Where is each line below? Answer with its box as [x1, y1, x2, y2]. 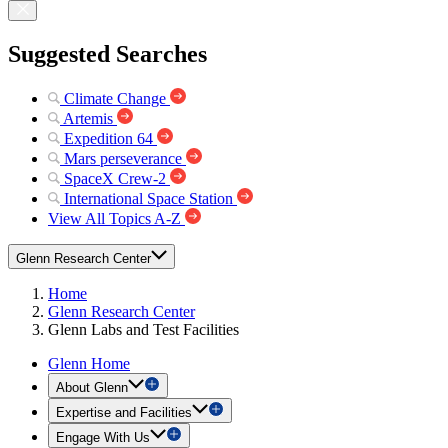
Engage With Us [56, 429, 150, 445]
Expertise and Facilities [56, 404, 192, 420]
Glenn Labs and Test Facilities [48, 320, 239, 338]
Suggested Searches [8, 40, 207, 67]
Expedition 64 [64, 129, 153, 147]
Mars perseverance [64, 149, 182, 167]
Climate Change [64, 89, 166, 107]
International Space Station [64, 189, 233, 207]
